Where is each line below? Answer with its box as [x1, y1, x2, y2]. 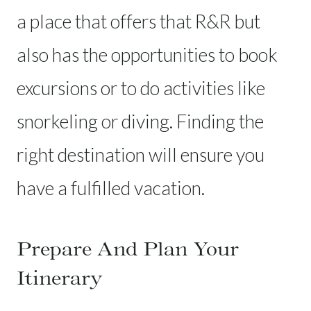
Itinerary [17, 265, 103, 289]
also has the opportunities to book [17, 42, 278, 66]
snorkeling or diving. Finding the [17, 109, 264, 133]
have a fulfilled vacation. [17, 176, 205, 199]
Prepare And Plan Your [17, 236, 239, 260]
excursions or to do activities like [17, 76, 265, 99]
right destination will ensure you [17, 142, 264, 166]
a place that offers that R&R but [17, 9, 260, 33]
